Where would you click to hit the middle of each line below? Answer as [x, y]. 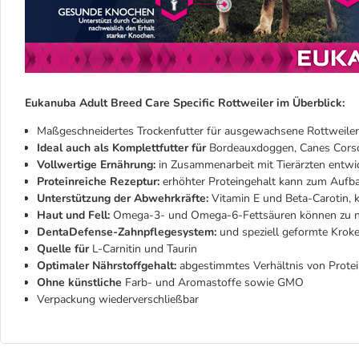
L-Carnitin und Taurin [145, 249]
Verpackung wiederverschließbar [118, 299]
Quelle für [65, 249]
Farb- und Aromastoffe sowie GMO [213, 282]
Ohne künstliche [79, 282]
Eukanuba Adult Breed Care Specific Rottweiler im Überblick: [185, 103]
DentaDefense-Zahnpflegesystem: [127, 232]
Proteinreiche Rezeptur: [98, 182]
